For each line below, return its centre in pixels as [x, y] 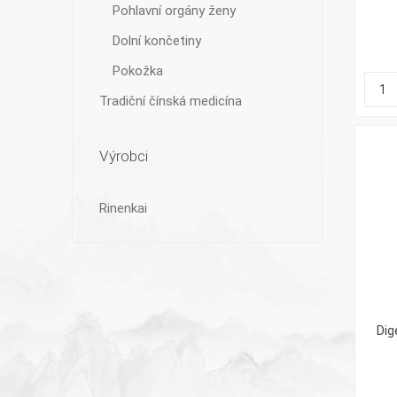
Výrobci [123, 156]
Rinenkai [123, 208]
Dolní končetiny [156, 41]
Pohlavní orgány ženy [174, 11]
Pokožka [137, 71]
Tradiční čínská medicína [170, 101]
